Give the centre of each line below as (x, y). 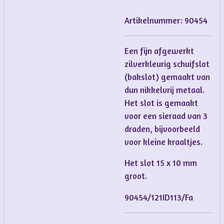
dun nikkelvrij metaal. (164, 90)
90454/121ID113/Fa (159, 197)
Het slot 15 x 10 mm (161, 163)
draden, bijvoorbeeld (162, 129)
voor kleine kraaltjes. (164, 142)
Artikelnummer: (153, 21)
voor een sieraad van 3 (166, 116)
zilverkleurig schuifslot (167, 64)
